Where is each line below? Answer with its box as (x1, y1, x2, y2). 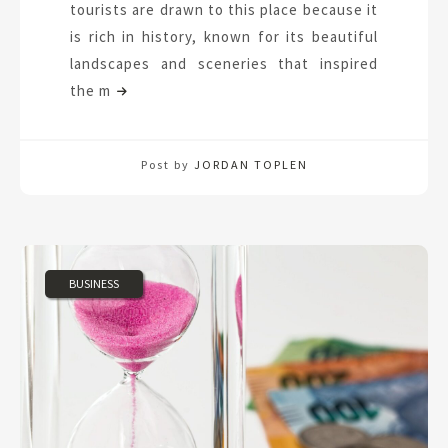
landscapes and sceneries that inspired (70, 54, 378, 74)
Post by (140, 157, 194, 173)
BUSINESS (69, 276, 119, 292)
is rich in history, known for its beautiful (70, 27, 378, 47)
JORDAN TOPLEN (193, 157, 308, 173)
